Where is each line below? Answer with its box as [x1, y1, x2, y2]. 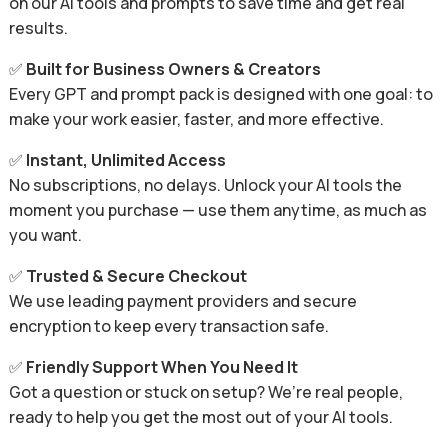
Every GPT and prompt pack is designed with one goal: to [8, 83, 433, 105]
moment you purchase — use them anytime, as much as [8, 199, 427, 221]
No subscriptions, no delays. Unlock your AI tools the [8, 174, 402, 196]
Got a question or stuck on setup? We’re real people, [8, 381, 403, 403]
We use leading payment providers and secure [8, 290, 357, 312]
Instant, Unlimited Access [25, 149, 226, 171]
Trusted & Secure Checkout [25, 265, 247, 287]
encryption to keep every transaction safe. [8, 315, 329, 337]
